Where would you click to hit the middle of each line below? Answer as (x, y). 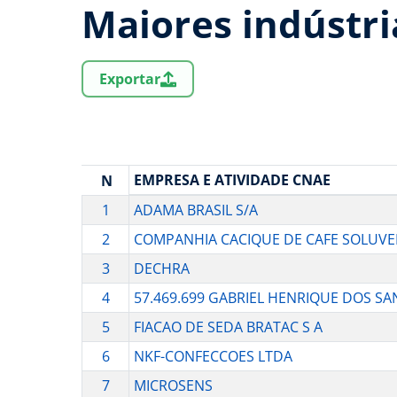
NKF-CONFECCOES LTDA (213, 357)
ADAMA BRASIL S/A (195, 210)
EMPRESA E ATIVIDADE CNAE (232, 180)
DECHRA (161, 269)
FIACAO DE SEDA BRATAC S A (228, 327)
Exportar (130, 79)
